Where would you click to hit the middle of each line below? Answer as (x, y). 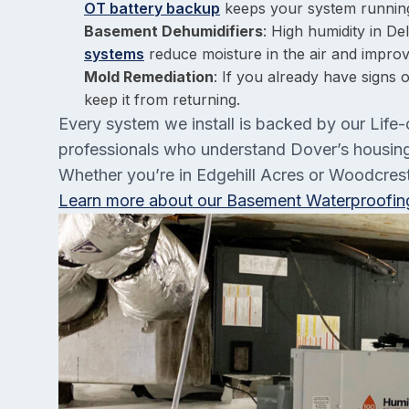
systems (114, 54)
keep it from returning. (162, 100)
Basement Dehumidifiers (173, 31)
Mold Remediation (149, 77)
